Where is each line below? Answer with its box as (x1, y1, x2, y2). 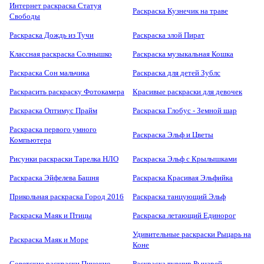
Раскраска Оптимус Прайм (9, 106, 97, 115)
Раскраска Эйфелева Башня (9, 173, 99, 183)
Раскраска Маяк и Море (9, 235, 88, 245)
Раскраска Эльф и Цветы (133, 130, 213, 140)
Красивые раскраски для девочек (133, 87, 242, 97)
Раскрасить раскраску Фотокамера (9, 87, 124, 97)
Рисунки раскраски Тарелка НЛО (9, 154, 118, 164)
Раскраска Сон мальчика (9, 68, 90, 78)
